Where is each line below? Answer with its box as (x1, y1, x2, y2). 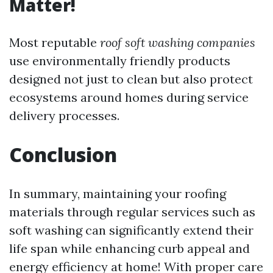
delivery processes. (9, 108, 119, 124)
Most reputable (9, 35, 100, 51)
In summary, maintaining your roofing (9, 186, 226, 202)
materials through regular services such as (9, 204, 255, 220)
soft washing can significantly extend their (9, 222, 253, 238)
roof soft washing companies (100, 35, 255, 51)
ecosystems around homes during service (9, 90, 249, 105)
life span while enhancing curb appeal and (9, 241, 250, 257)
